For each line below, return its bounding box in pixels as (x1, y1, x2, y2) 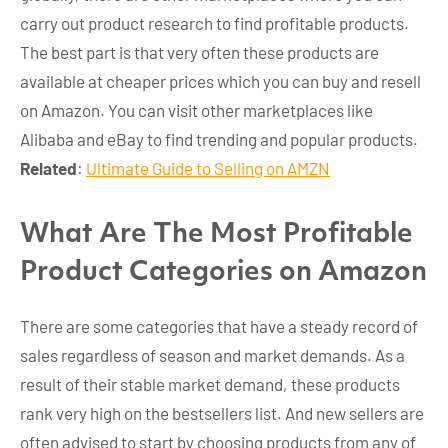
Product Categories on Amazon (20, 261, 427, 287)
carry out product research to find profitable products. (20, 12, 409, 33)
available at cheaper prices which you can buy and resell (20, 70, 421, 91)
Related (20, 157, 77, 178)
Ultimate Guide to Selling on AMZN (86, 157, 330, 178)
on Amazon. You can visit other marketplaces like (20, 99, 373, 120)
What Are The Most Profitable (20, 223, 413, 249)
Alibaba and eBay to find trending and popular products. (20, 128, 418, 149)
